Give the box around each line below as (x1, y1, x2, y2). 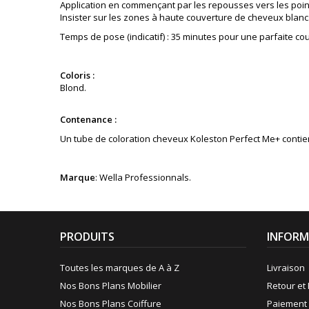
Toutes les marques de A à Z (60, 261, 179, 274)
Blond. (60, 81, 86, 94)
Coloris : (60, 69, 94, 81)
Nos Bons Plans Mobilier (60, 279, 161, 292)
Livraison (267, 261, 305, 274)
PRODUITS (60, 229, 114, 244)
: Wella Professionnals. (95, 171, 191, 183)
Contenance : (60, 113, 119, 126)
